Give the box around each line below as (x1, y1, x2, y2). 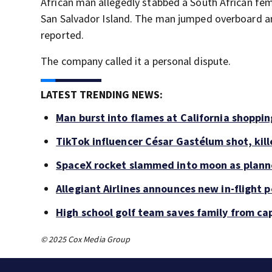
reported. (41, 28, 84, 42)
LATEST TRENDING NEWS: (41, 87, 163, 102)
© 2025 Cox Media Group (41, 234, 131, 245)
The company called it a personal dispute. (41, 54, 231, 69)
